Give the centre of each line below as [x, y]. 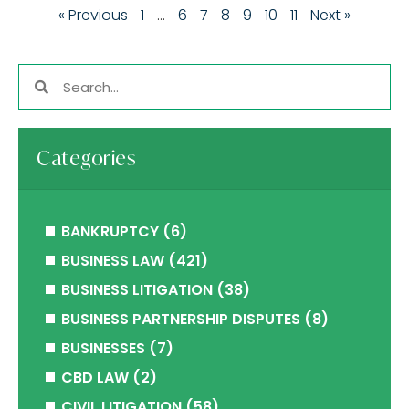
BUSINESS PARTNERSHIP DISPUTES [181, 319]
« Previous [93, 15]
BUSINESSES [103, 348]
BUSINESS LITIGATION [137, 290]
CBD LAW [95, 378]
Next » [330, 15]
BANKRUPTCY [110, 231]
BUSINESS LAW [113, 261]
